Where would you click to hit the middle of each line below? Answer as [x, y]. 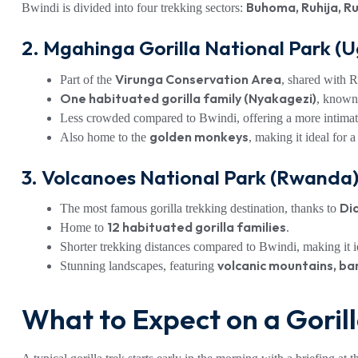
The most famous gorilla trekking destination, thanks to [200, 209]
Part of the [88, 79]
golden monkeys [199, 136]
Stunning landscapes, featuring [139, 266]
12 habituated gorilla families [197, 227]
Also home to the [105, 137]
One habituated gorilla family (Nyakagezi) [188, 98]
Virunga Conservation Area [198, 79]
